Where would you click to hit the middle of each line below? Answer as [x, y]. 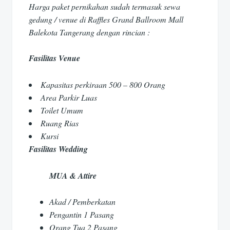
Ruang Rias [60, 123]
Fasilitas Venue [54, 58]
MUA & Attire [73, 175]
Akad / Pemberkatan [82, 202]
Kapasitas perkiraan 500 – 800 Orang [103, 84]
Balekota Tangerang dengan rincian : [89, 32]
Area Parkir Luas [69, 97]
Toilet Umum [62, 110]
